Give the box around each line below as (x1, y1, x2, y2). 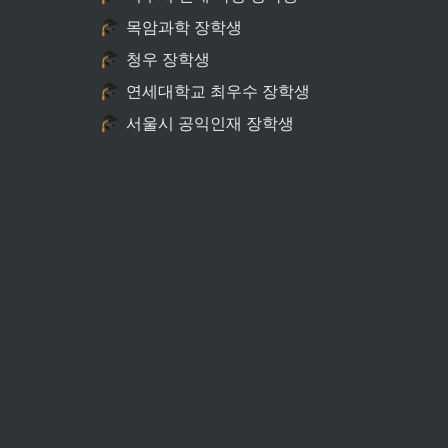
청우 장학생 (126, 49, 210, 69)
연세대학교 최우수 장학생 (126, 81, 310, 101)
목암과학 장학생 (126, 17, 242, 37)
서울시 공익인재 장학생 (126, 113, 294, 133)
